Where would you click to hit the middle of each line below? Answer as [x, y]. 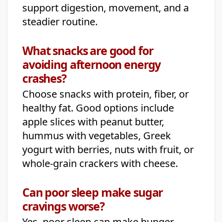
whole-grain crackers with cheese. [100, 164]
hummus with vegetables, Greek [97, 136]
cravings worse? [63, 206]
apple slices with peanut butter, [93, 122]
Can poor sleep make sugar [93, 193]
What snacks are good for [88, 51]
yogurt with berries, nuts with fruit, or [108, 150]
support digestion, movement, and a [106, 8]
